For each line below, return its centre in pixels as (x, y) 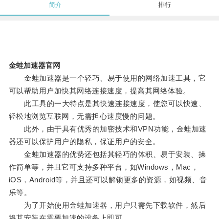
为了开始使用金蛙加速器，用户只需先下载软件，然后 (107, 205)
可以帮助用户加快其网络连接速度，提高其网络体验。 (99, 91)
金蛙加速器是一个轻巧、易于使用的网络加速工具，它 (107, 78)
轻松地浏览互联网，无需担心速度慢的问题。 (84, 116)
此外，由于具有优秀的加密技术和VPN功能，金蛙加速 (108, 129)
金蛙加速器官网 (34, 66)
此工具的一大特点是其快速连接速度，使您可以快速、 (107, 104)
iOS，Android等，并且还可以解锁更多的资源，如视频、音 (108, 180)
